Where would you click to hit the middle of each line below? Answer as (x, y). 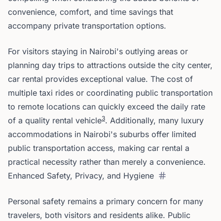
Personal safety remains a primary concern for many (106, 201)
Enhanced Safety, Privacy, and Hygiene (81, 176)
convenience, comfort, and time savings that (91, 12)
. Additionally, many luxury (154, 120)
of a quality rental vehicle (55, 120)
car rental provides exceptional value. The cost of (100, 79)
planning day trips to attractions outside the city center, (110, 65)
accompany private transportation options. (87, 26)
